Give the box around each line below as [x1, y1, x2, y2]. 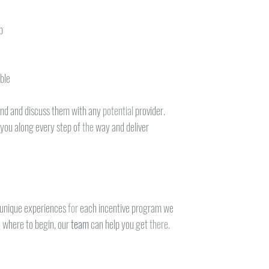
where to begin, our [2, 216, 71, 232]
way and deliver [95, 119, 150, 134]
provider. [135, 103, 166, 118]
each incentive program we [80, 200, 174, 216]
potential [103, 103, 136, 118]
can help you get [91, 216, 150, 232]
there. [150, 216, 171, 232]
